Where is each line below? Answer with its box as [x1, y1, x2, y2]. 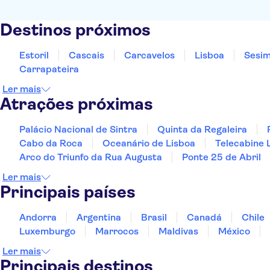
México [218, 225, 250, 237]
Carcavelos [124, 49, 175, 61]
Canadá [187, 212, 222, 223]
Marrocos [95, 225, 139, 237]
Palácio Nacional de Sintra [19, 124, 137, 135]
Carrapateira [19, 63, 79, 75]
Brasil [141, 212, 167, 223]
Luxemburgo [19, 225, 75, 237]
